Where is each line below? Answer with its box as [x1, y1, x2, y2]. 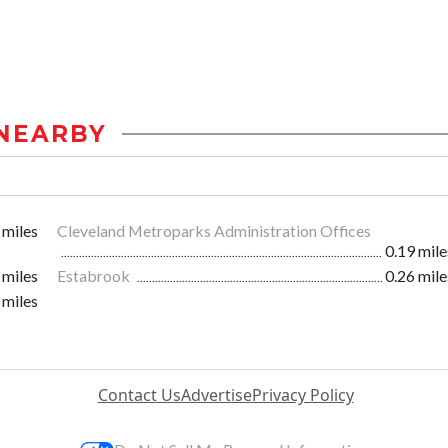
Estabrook [57, 266, 133, 286]
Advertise [180, 384, 252, 407]
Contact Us [97, 384, 181, 407]
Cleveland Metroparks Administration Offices [57, 221, 371, 241]
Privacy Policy [251, 384, 354, 407]
